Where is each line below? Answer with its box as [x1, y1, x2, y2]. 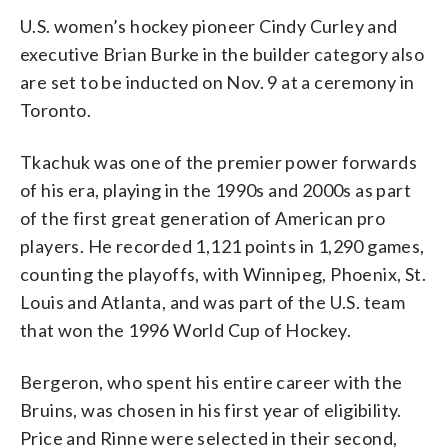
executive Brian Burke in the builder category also [20, 42, 424, 65]
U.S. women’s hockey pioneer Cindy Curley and [20, 14, 398, 37]
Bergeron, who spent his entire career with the [20, 370, 403, 393]
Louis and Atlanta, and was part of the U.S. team [20, 290, 406, 313]
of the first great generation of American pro [20, 206, 385, 229]
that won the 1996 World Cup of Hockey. [20, 318, 352, 341]
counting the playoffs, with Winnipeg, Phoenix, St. [20, 262, 426, 285]
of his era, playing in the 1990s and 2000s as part [20, 178, 411, 201]
